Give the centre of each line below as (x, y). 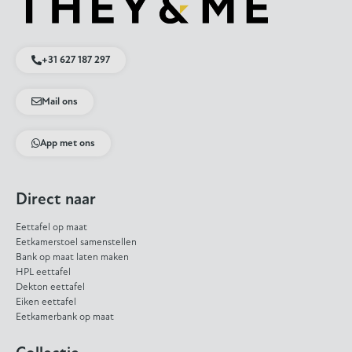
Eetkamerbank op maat (65, 317)
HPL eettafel (43, 273)
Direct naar (56, 200)
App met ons (68, 143)
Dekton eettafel (50, 288)
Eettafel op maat (51, 228)
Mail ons (60, 101)
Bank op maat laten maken (72, 258)
